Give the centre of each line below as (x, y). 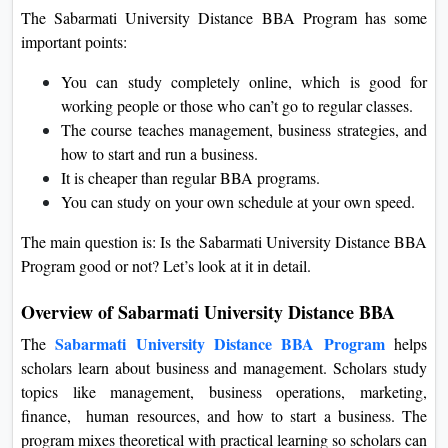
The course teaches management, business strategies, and (244, 129)
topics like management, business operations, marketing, (224, 391)
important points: (74, 41)
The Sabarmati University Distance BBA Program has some (224, 17)
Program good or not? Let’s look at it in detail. (166, 265)
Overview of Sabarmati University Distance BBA (208, 311)
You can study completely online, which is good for (244, 81)
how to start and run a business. (159, 153)
